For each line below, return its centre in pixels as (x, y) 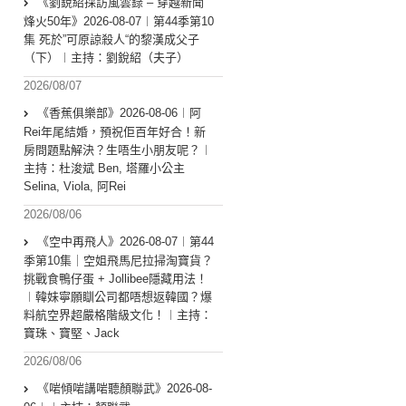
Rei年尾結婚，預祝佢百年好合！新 (115, 132)
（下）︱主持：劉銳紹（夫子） (106, 58)
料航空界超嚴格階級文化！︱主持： (118, 315)
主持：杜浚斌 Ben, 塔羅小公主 (104, 169)
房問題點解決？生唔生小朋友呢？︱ (118, 150)
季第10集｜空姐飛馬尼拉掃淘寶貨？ (118, 261)
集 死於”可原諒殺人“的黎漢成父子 (111, 40)
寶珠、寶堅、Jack (72, 333)
